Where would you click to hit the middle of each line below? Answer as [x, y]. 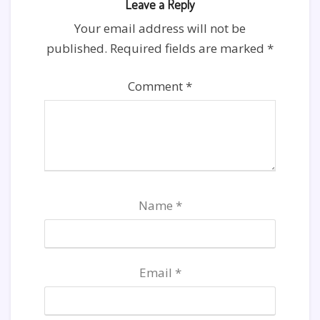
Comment [157, 86]
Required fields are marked [189, 48]
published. [77, 48]
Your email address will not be [160, 28]
